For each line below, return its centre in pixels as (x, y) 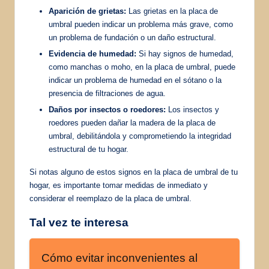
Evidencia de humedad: (92, 54)
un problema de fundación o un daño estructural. (132, 37)
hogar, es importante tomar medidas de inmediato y (119, 186)
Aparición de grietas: (87, 11)
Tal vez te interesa (79, 223)
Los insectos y (192, 110)
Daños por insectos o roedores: (107, 110)
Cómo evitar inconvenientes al (119, 258)
